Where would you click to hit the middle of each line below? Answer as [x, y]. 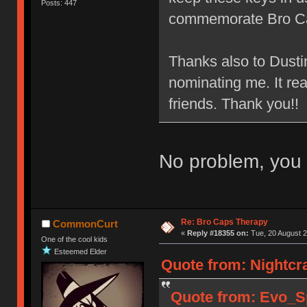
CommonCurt [85, 223]
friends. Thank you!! [233, 104]
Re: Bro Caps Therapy [224, 222]
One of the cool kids [75, 239]
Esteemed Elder [81, 251]
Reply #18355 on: [218, 233]
